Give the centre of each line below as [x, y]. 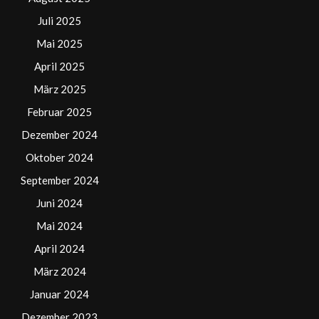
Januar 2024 [59, 294]
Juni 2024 [59, 203]
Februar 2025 [59, 111]
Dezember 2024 [59, 134]
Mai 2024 [59, 225]
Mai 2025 [59, 43]
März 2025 [59, 89]
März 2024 [59, 271]
